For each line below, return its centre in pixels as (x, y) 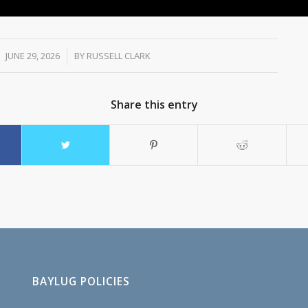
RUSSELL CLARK (119, 56)
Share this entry (154, 104)
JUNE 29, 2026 (33, 56)
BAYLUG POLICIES (81, 282)
